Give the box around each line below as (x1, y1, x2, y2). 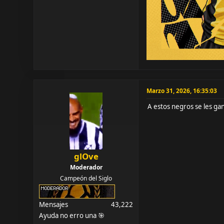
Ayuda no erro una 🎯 (39, 210, 105, 220)
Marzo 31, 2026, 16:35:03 (146, 86, 217, 95)
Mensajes (39, 199, 68, 209)
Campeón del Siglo (60, 173, 112, 182)
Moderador (69, 162, 102, 171)
